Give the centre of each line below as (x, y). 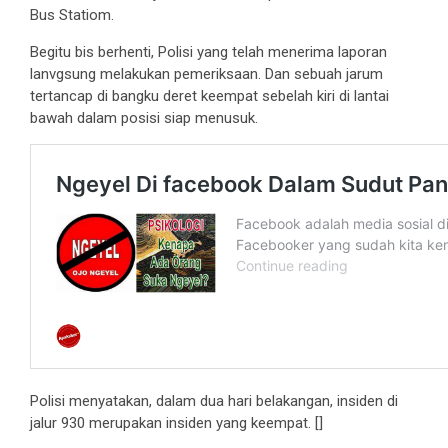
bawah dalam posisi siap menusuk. (144, 117)
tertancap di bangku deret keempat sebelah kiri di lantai (209, 95)
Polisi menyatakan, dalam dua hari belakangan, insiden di (214, 400)
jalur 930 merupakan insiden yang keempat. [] (176, 422)
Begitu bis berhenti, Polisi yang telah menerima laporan (208, 51)
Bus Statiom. (72, 14)
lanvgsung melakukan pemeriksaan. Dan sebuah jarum (206, 73)
